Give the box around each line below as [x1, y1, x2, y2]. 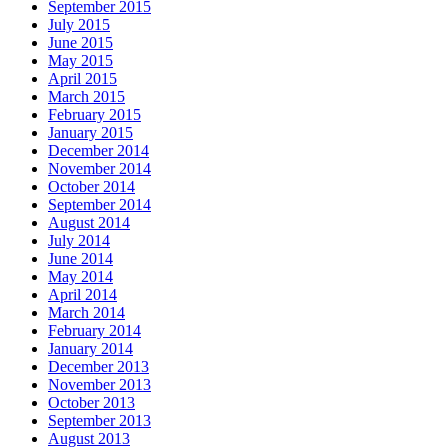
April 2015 [48, 69, 117, 87]
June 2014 [48, 249, 113, 267]
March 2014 [48, 303, 125, 321]
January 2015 [48, 123, 133, 141]
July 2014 [48, 231, 110, 249]
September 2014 [48, 195, 151, 213]
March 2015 [48, 87, 125, 105]
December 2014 [48, 141, 149, 159]
